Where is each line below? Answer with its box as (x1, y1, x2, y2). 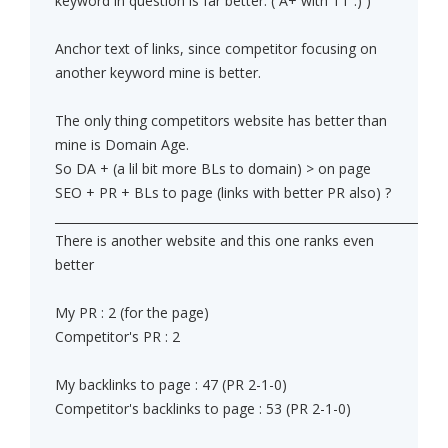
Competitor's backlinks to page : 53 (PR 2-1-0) (55, 399, 351, 419)
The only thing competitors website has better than (55, 111, 387, 131)
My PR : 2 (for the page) (55, 303, 209, 323)
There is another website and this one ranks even (55, 231, 374, 251)
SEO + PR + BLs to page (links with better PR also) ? (55, 183, 391, 203)
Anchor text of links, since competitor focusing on (55, 39, 377, 59)
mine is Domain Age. (55, 135, 189, 155)
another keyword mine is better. (55, 63, 261, 83)
